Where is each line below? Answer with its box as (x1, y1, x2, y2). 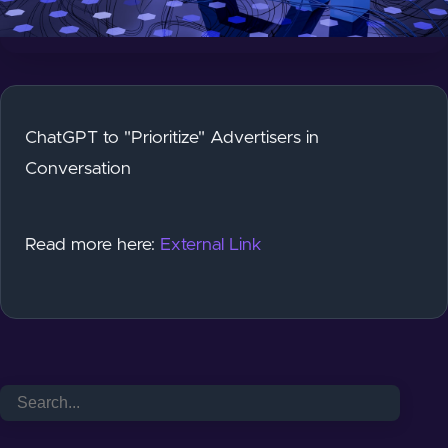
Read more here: (25, 236, 160, 255)
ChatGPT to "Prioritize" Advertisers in (25, 128, 319, 147)
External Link (160, 236, 262, 255)
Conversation (25, 159, 131, 178)
